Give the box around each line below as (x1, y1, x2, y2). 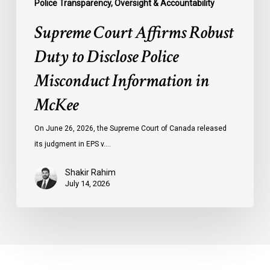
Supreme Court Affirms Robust (34, 21, 233, 45)
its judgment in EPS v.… (34, 140, 111, 149)
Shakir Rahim (64, 168, 116, 178)
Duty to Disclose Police (34, 45, 178, 69)
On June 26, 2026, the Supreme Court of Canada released (34, 124, 227, 133)
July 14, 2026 (64, 179, 110, 189)
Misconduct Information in (34, 69, 209, 93)
